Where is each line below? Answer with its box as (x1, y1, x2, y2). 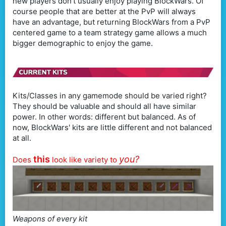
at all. (13, 133, 31, 143)
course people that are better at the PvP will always (13, 6, 196, 16)
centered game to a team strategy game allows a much (13, 27, 207, 37)
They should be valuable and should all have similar (13, 101, 196, 111)
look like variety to (52, 155, 119, 165)
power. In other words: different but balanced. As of (13, 112, 196, 122)
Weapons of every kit (13, 214, 87, 224)
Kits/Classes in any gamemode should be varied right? (13, 91, 207, 101)
